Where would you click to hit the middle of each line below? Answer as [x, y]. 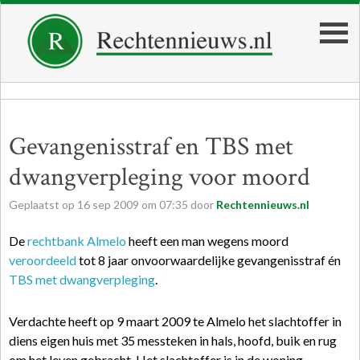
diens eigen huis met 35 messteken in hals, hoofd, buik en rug [173, 340]
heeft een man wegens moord [207, 241]
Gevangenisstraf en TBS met [151, 147]
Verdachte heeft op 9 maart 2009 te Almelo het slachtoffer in [175, 321]
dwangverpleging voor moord [160, 177]
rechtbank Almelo [77, 241]
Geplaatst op [43, 205]
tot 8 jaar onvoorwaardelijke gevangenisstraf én [209, 260]
